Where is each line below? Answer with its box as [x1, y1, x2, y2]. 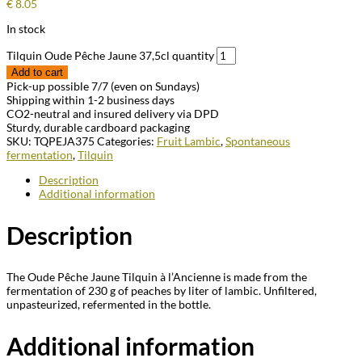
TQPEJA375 [34, 134, 95, 149]
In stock [6, 22, 45, 36]
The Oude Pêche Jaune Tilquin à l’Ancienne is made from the [6, 270, 307, 284]
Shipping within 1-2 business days [6, 93, 175, 107]
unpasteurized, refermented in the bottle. [6, 297, 211, 311]
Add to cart [11, 66, 63, 79]
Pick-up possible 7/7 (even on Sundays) [6, 79, 200, 94]
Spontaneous [225, 134, 290, 149]
